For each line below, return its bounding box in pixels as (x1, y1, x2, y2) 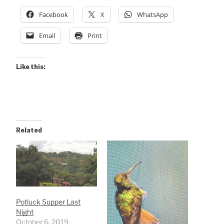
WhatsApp (137, 9, 168, 19)
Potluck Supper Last (16, 197, 80, 206)
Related (16, 126, 42, 134)
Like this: (16, 62, 45, 70)
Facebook (39, 9, 68, 19)
